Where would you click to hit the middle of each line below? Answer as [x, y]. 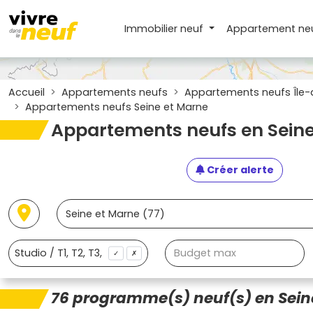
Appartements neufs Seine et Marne [117, 107]
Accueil [27, 92]
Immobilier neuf [166, 28]
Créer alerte [239, 170]
